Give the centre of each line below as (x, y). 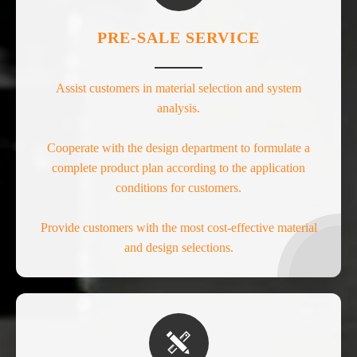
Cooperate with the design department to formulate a (178, 147)
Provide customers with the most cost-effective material (178, 227)
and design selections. (178, 247)
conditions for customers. (178, 187)
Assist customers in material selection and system (178, 88)
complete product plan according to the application (178, 167)
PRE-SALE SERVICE (178, 37)
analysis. (178, 108)
